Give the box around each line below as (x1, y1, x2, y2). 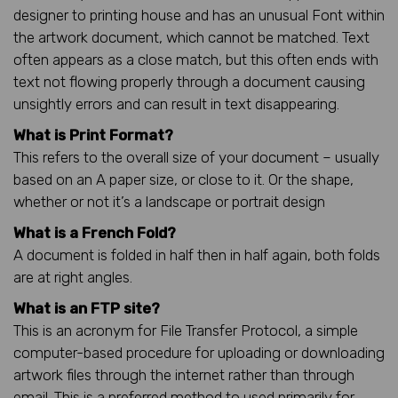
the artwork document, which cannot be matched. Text (13, 28, 370, 46)
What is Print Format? (13, 125, 173, 144)
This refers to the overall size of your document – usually (13, 147, 379, 166)
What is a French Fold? (13, 223, 176, 242)
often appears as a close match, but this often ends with (13, 50, 378, 68)
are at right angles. (13, 267, 132, 286)
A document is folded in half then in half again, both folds (13, 245, 380, 264)
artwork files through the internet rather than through (13, 365, 354, 384)
